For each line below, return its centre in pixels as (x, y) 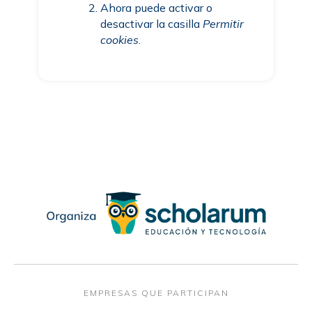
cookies (120, 40)
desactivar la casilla (152, 24)
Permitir (224, 24)
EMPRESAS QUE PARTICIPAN (156, 292)
